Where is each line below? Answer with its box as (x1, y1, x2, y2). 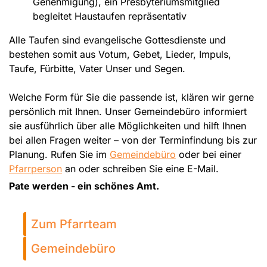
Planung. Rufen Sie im (9, 148, 110, 160)
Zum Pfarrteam (31, 216, 117, 231)
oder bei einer (176, 148, 241, 160)
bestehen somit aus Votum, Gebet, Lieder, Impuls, (9, 48, 231, 60)
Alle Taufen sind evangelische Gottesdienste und (9, 33, 226, 46)
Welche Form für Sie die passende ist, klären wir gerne (9, 91, 254, 103)
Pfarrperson (9, 162, 62, 175)
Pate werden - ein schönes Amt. (9, 179, 159, 192)
